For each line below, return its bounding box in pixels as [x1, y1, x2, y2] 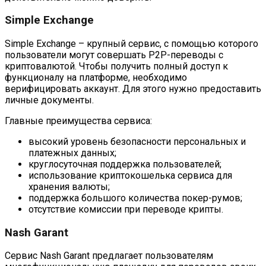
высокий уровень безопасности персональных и [28, 135, 246, 147]
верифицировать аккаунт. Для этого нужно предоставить [5, 83, 261, 94]
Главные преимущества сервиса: [5, 115, 152, 126]
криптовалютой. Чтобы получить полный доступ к [5, 60, 228, 72]
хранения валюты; [28, 180, 110, 192]
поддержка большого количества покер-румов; [28, 192, 242, 204]
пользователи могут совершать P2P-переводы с [5, 49, 223, 61]
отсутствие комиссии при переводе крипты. [28, 203, 223, 215]
